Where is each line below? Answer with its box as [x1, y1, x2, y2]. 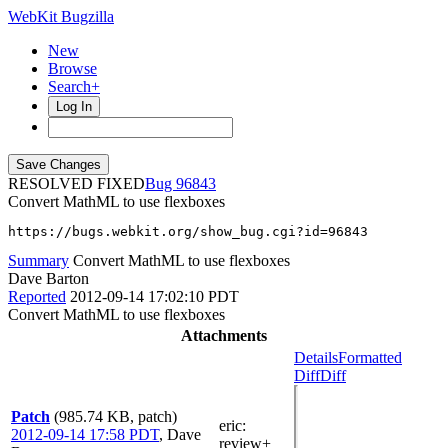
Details [294, 349, 338, 366]
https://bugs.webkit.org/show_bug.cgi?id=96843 [8, 224, 368, 239]
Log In [56, 99, 92, 114]
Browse [48, 60, 97, 77]
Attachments [181, 327, 267, 344]
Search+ [48, 78, 100, 95]
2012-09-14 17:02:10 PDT [70, 288, 239, 305]
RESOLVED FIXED [8, 175, 145, 192]
